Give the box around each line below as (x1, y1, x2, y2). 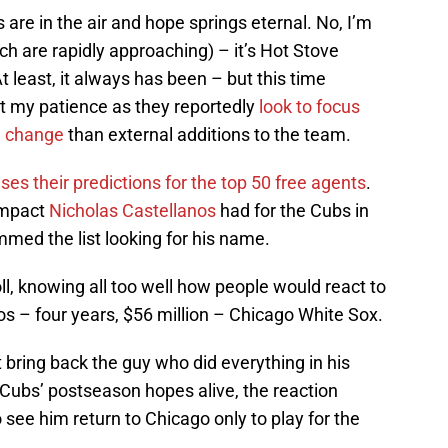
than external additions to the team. (64, 123, 351, 145)
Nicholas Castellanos (49, 199, 216, 221)
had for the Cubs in (216, 199, 369, 221)
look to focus (255, 95, 360, 117)
